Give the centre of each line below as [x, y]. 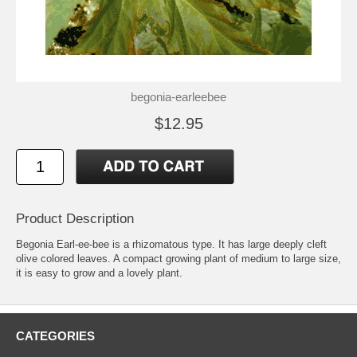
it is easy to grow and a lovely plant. [99, 273]
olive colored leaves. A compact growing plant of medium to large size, [178, 258]
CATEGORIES [55, 335]
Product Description [75, 218]
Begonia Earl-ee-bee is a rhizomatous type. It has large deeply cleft [171, 244]
